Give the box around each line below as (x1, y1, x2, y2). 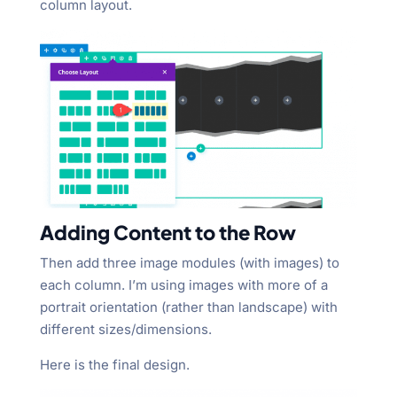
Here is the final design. (39, 355, 190, 373)
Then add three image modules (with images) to (39, 253, 339, 271)
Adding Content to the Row (39, 219, 296, 245)
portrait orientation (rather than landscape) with (39, 298, 338, 315)
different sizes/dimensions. (39, 320, 212, 338)
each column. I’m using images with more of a (39, 276, 328, 293)
